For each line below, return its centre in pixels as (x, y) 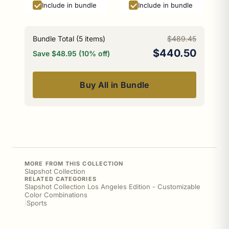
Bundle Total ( (56, 39)
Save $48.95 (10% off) (71, 53)
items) (94, 39)
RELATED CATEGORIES (61, 179)
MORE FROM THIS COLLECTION (74, 164)
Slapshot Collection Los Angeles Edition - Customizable (112, 187)
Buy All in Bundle (114, 85)
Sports (37, 203)
